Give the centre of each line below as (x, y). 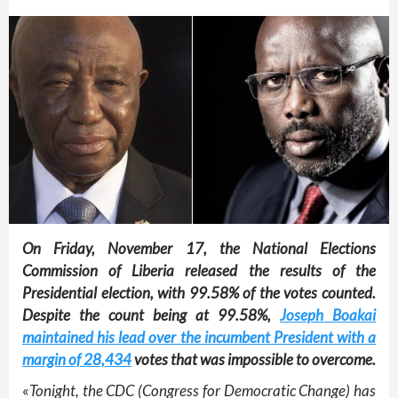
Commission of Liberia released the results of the (199, 271)
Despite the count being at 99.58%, (151, 315)
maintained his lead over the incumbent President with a (199, 338)
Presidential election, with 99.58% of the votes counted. (199, 293)
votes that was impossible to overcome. (254, 360)
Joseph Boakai (328, 315)
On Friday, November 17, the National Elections (199, 249)
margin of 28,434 (77, 360)
